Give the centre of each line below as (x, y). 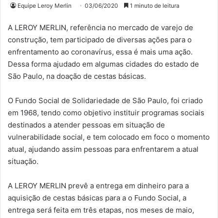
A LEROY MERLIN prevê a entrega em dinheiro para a (98, 186)
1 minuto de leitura (154, 6)
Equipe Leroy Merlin (45, 6)
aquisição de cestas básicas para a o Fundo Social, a (97, 198)
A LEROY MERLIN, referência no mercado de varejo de (100, 28)
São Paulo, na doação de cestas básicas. (77, 76)
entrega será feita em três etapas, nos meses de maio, (101, 210)
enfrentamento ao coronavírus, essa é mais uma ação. (100, 52)
